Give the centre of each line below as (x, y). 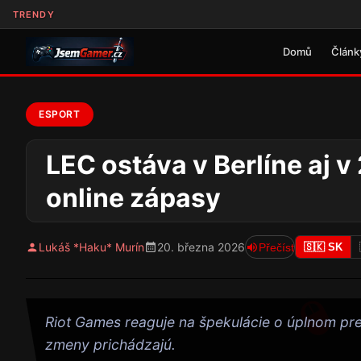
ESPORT (60, 114)
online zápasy (133, 197)
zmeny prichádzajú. (110, 345)
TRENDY (34, 14)
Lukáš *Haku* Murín (91, 247)
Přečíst (276, 247)
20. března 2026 (201, 247)
